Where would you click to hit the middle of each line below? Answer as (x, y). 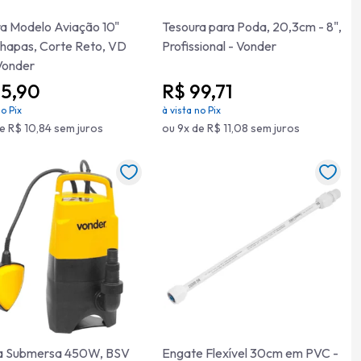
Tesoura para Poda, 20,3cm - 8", (252, 27)
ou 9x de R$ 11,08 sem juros (231, 128)
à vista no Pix (191, 110)
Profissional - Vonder (219, 46)
